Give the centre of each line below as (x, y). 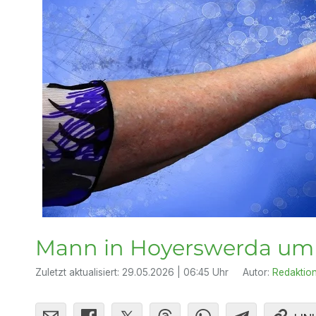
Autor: (257, 272)
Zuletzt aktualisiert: (79, 272)
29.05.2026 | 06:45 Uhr (175, 272)
